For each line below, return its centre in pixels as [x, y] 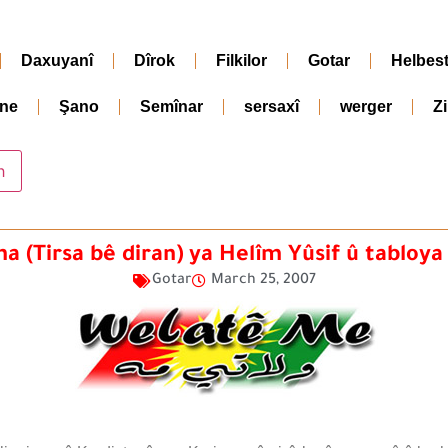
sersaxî [271, 106]
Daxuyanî [57, 60]
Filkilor [241, 60]
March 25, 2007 [263, 280]
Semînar [171, 106]
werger [366, 106]
